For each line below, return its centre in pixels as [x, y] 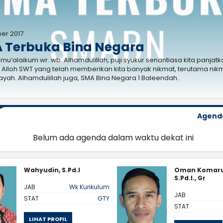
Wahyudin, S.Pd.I [52, 170]
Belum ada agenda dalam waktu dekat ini [113, 138]
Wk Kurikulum [90, 187]
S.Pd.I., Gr [190, 178]
